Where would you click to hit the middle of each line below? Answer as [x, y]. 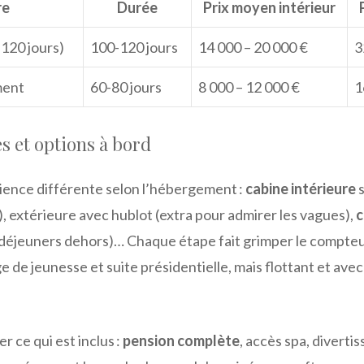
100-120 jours [134, 47]
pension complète [181, 340]
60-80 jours [126, 87]
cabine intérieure [301, 188]
